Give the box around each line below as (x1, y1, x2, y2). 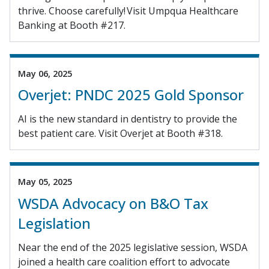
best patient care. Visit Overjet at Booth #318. (18, 127, 223, 141)
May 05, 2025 (18, 176, 72, 188)
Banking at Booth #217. (18, 18, 125, 32)
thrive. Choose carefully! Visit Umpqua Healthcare (18, 4, 238, 17)
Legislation (18, 213, 91, 233)
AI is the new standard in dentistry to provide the (18, 112, 237, 126)
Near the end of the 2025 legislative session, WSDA (18, 240, 247, 254)
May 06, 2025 (18, 67, 72, 79)
